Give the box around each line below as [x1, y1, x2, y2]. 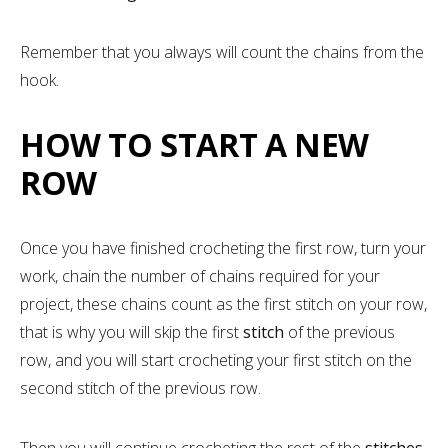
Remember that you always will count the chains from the [20, 40, 424, 63]
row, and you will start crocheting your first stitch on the [20, 348, 412, 371]
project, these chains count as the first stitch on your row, [20, 292, 427, 315]
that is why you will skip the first [20, 320, 243, 343]
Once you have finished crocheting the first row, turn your [20, 236, 426, 259]
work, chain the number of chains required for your [20, 264, 380, 287]
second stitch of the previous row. [20, 376, 265, 399]
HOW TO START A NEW [20, 122, 369, 166]
